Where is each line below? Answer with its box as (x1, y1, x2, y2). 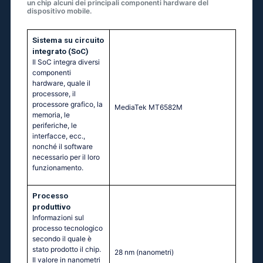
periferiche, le (32, 121, 77, 130)
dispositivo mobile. (27, 6, 92, 16)
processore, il (32, 89, 76, 99)
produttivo (32, 203, 70, 212)
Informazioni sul (32, 213, 84, 222)
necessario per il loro (32, 153, 100, 162)
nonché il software (32, 142, 93, 151)
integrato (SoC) (32, 47, 89, 56)
